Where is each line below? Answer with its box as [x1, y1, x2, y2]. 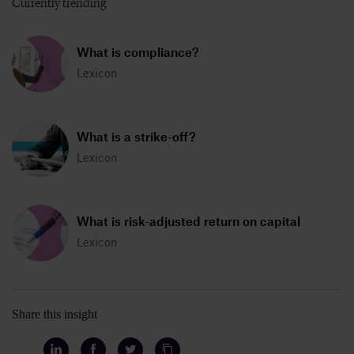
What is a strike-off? [76, 128, 196, 144]
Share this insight [11, 307, 97, 321]
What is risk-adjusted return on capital [76, 213, 300, 228]
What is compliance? [76, 43, 199, 59]
